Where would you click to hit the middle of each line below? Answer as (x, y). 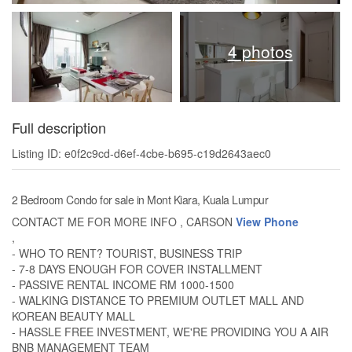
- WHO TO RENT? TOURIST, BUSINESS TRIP (127, 253)
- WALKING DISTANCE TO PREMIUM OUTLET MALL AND (158, 300)
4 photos (260, 51)
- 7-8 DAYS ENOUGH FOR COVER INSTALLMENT (137, 268)
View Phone (267, 221)
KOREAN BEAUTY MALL (73, 315)
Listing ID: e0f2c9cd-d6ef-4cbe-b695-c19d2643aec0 (141, 153)
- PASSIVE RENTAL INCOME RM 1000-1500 (123, 284)
